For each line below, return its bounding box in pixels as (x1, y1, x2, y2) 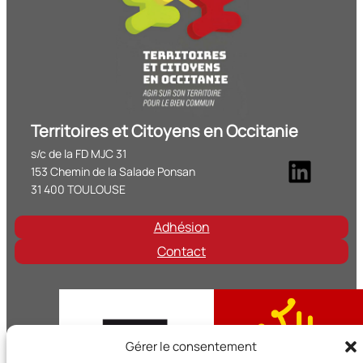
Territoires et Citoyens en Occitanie (31, 120, 298, 142)
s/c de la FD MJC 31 (31, 146, 126, 161)
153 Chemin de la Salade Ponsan (31, 164, 195, 179)
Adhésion (153, 218, 210, 236)
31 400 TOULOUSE (31, 181, 126, 197)
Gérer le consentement (125, 338, 257, 355)
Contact (157, 242, 206, 260)
